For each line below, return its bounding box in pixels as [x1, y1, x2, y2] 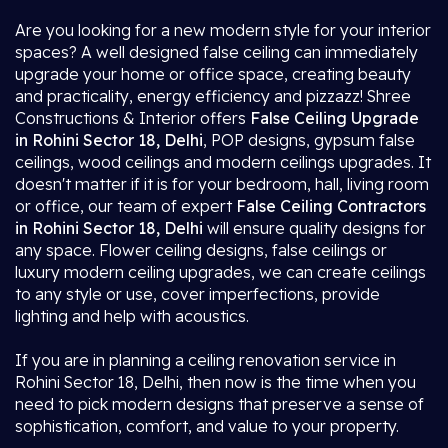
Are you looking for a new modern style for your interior [15, 20, 431, 40]
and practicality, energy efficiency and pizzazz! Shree [15, 86, 411, 106]
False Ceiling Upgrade [246, 108, 419, 128]
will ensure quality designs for [207, 218, 426, 238]
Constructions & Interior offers [15, 108, 246, 128]
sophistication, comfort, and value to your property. [15, 416, 399, 436]
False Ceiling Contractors [232, 196, 426, 216]
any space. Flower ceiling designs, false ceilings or [15, 240, 387, 260]
